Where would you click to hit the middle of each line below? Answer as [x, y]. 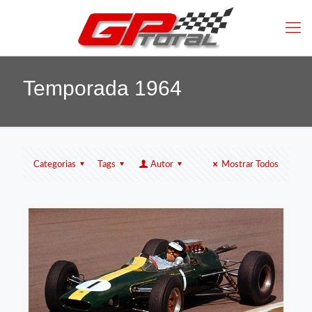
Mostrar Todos [250, 165]
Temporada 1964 [102, 88]
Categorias [55, 165]
